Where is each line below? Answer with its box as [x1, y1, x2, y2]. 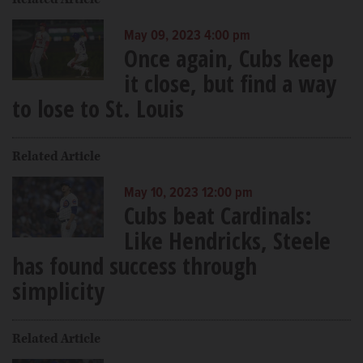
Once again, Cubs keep [123, 41, 334, 74]
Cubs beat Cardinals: [123, 199, 312, 231]
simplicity [12, 274, 105, 306]
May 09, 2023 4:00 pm [123, 27, 250, 45]
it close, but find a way [123, 66, 336, 99]
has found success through [12, 249, 257, 281]
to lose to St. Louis [12, 92, 184, 124]
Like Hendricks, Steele [123, 224, 331, 256]
